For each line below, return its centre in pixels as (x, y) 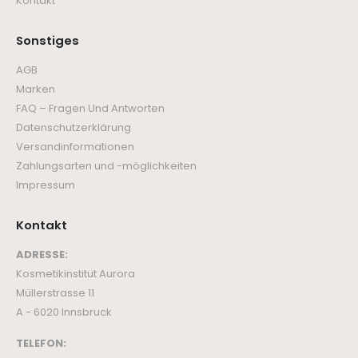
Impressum (46, 185)
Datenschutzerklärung (74, 127)
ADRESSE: (42, 254)
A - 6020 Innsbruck (64, 312)
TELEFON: (41, 343)
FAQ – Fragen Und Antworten (90, 108)
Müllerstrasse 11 (55, 292)
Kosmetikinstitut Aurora (76, 273)
